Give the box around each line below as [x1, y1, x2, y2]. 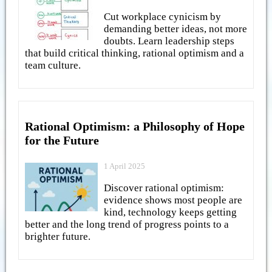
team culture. [25, 59, 81, 71]
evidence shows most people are [104, 194, 242, 206]
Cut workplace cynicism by [104, 10, 221, 22]
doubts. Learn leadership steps [104, 35, 234, 47]
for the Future [25, 133, 99, 147]
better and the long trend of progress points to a [25, 218, 229, 230]
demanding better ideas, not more [104, 22, 247, 35]
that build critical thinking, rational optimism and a [25, 47, 244, 59]
